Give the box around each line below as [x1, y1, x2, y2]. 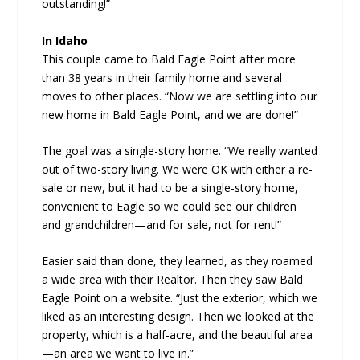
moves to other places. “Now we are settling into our [42, 88, 318, 104]
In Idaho [42, 32, 88, 48]
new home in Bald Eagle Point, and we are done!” [42, 106, 299, 122]
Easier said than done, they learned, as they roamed [42, 253, 313, 269]
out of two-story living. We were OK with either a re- [42, 162, 313, 178]
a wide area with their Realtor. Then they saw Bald [42, 272, 304, 288]
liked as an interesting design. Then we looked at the [42, 309, 315, 325]
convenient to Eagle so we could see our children [42, 198, 297, 215]
